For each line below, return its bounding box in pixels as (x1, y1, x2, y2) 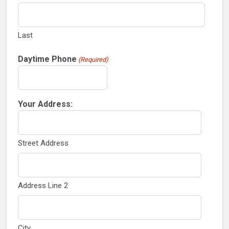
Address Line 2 (17, 180, 68, 190)
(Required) (78, 55, 109, 63)
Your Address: (18, 99, 73, 109)
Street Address (17, 138, 68, 148)
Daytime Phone (18, 54, 77, 64)
